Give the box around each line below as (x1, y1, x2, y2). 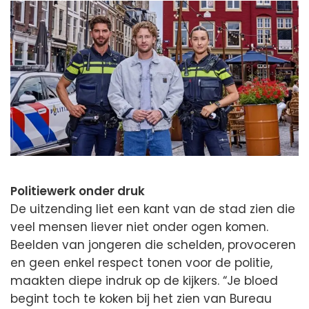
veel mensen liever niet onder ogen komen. (10, 218, 268, 235)
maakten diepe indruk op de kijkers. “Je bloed (10, 272, 278, 289)
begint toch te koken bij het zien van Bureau (10, 290, 272, 307)
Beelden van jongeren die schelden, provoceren (10, 236, 296, 253)
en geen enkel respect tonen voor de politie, (10, 254, 272, 271)
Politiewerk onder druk (10, 182, 145, 199)
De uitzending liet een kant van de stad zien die (10, 200, 295, 217)
